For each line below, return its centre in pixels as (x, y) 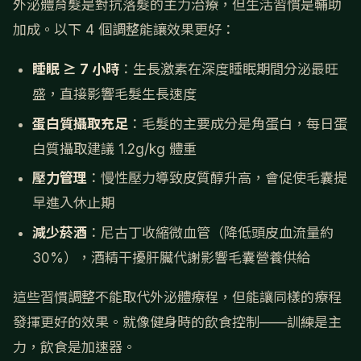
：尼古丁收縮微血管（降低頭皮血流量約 (210, 232)
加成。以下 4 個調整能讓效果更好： (124, 29)
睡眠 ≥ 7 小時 (76, 70)
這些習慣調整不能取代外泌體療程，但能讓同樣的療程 (177, 298)
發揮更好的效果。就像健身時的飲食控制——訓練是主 (177, 323)
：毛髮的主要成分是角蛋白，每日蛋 (238, 124)
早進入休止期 (73, 203)
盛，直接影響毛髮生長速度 (114, 95)
